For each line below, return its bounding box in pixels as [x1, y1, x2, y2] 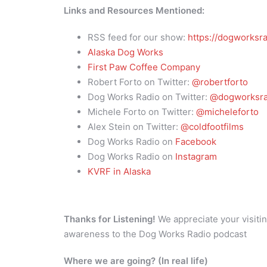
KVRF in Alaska [88, 165, 153, 177]
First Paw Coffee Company [88, 61, 203, 73]
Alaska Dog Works [88, 46, 163, 58]
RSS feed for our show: [88, 31, 188, 43]
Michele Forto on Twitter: [88, 105, 196, 117]
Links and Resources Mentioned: [64, 4, 207, 16]
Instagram [175, 150, 217, 162]
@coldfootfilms [181, 120, 244, 132]
